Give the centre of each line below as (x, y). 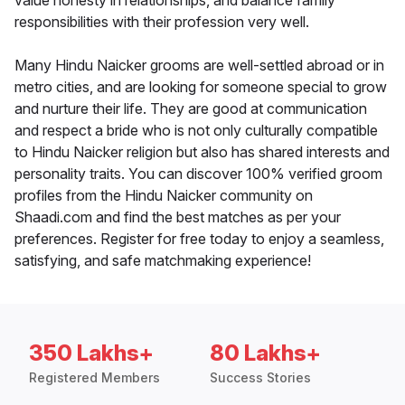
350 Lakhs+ (91, 353)
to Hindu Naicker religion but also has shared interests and (202, 152)
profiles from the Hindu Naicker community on (164, 196)
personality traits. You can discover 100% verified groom (198, 174)
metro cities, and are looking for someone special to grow (201, 87)
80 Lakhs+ (265, 353)
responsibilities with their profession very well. (162, 22)
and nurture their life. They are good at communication (191, 109)
